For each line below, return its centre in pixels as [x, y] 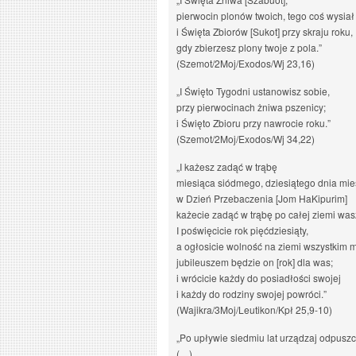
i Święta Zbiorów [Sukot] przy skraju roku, [265, 31]
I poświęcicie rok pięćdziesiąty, [242, 230]
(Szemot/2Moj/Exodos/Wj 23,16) [246, 63]
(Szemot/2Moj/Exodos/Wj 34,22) [246, 139]
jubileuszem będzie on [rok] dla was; [255, 262]
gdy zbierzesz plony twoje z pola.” [249, 47]
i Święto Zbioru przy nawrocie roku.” [253, 123]
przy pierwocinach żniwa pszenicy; [251, 107]
